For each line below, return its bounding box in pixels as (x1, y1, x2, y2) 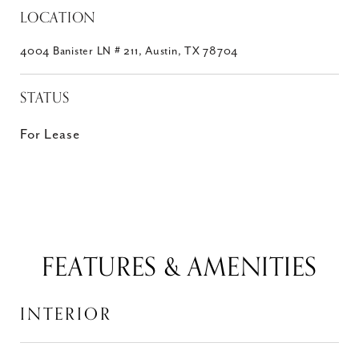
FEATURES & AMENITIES (42, 247, 317, 288)
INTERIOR (20, 301, 112, 328)
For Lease (20, 127, 80, 143)
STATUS (20, 86, 70, 110)
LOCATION (20, 6, 96, 30)
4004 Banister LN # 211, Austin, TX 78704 (20, 45, 238, 58)
